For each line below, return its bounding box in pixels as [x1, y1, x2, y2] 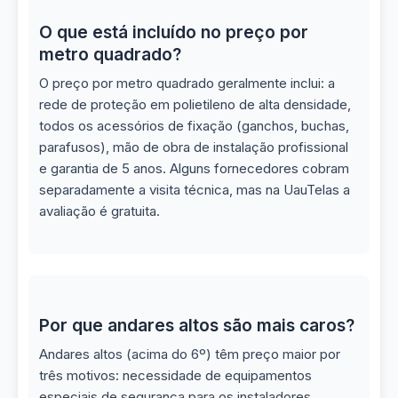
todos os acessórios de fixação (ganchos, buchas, [39, 117, 349, 134]
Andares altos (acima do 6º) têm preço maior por [39, 346, 340, 362]
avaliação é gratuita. [39, 203, 160, 219]
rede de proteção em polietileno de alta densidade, [39, 96, 351, 113]
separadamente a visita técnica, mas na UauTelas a [39, 181, 350, 198]
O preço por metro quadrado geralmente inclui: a [39, 75, 335, 92]
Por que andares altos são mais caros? [39, 314, 354, 336]
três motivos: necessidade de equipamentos [39, 367, 312, 384]
